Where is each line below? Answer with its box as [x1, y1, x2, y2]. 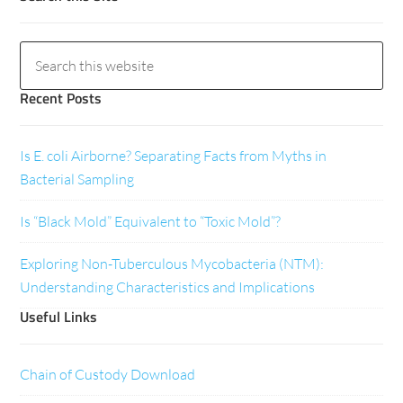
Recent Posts [20, 87, 103, 110]
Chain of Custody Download [20, 365, 196, 384]
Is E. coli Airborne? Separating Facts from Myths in [20, 147, 327, 166]
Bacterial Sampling [20, 170, 135, 189]
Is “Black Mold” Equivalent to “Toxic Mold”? [20, 212, 282, 231]
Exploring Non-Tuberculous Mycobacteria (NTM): [20, 255, 325, 273]
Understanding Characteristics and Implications [20, 278, 316, 297]
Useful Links [20, 306, 98, 328]
